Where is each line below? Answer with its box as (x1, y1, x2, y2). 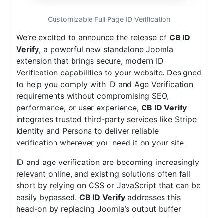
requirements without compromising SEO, (16, 91, 169, 101)
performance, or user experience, (16, 103, 141, 113)
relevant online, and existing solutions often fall (16, 169, 190, 179)
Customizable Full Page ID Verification (48, 15, 170, 24)
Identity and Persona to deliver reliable (16, 126, 159, 136)
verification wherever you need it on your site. (16, 138, 186, 148)
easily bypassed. (16, 192, 79, 202)
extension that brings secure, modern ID (16, 56, 163, 66)
